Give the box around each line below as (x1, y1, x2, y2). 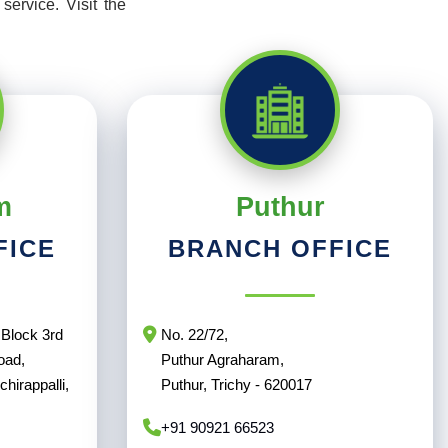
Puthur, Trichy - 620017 (161, 376, 312, 394)
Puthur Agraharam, (161, 351, 284, 369)
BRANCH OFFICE (168, 235, 392, 263)
